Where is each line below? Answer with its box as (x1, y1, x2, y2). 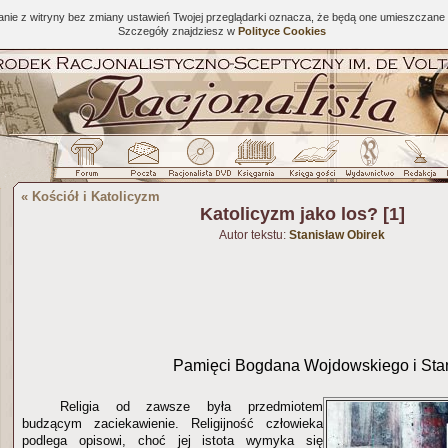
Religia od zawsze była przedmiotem (59, 398, 323, 414)
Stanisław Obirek (289, 228, 385, 242)
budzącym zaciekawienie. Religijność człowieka (22, 415, 323, 431)
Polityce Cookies (237, 25, 326, 37)
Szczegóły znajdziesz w (117, 25, 238, 37)
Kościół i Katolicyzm (32, 189, 160, 204)
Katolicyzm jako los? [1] (199, 204, 405, 224)
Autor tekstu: (219, 228, 289, 242)
